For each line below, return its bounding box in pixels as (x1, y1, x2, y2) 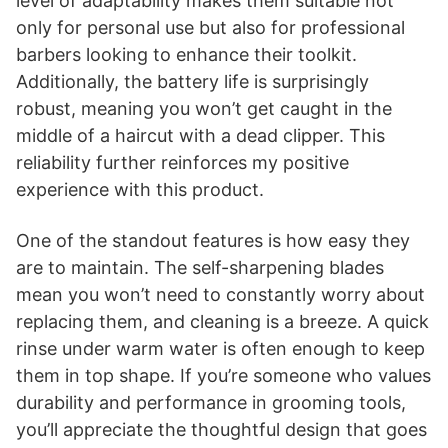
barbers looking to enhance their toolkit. (16, 43, 357, 65)
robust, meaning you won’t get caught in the (16, 97, 392, 119)
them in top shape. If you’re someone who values (16, 364, 431, 386)
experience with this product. (16, 178, 264, 200)
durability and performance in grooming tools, (16, 391, 406, 413)
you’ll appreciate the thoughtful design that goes (16, 418, 427, 440)
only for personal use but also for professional (16, 16, 405, 38)
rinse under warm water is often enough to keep (16, 337, 425, 359)
